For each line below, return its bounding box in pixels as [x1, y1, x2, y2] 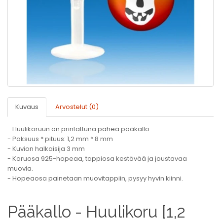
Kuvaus [15, 102, 38, 111]
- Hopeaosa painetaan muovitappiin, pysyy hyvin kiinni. [7, 174, 183, 183]
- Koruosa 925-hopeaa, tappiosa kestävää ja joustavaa [7, 154, 187, 163]
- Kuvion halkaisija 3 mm [7, 144, 85, 153]
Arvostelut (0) [55, 102, 99, 111]
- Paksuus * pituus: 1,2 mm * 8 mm [7, 134, 113, 144]
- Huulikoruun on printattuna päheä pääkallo [7, 124, 149, 134]
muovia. [7, 164, 33, 173]
